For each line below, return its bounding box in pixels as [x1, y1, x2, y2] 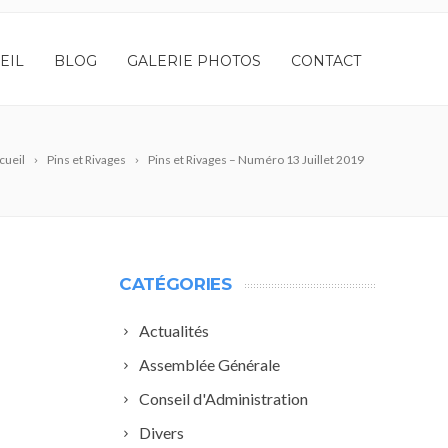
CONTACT [291, 52, 361, 70]
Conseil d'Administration [139, 389, 308, 408]
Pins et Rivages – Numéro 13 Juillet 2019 [148, 152, 364, 167]
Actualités [139, 321, 209, 340]
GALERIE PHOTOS [127, 52, 261, 70]
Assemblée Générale [139, 355, 280, 374]
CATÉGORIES [119, 274, 232, 294]
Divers [139, 423, 184, 442]
